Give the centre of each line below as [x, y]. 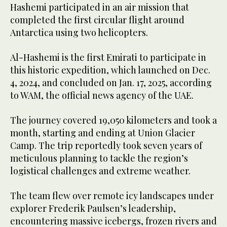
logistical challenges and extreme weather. [100, 171]
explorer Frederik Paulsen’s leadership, [93, 208]
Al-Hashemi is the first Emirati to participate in [108, 57]
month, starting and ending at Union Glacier [103, 133]
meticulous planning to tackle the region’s [99, 158]
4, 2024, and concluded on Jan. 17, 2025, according [111, 82]
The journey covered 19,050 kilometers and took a [113, 120]
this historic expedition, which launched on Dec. [110, 70]
